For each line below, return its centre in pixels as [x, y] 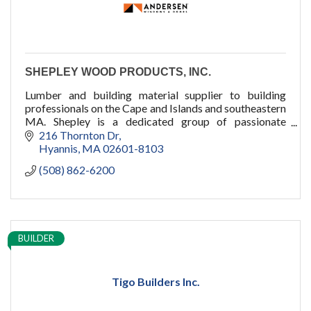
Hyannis [58, 148]
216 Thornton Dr [79, 135]
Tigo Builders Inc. [155, 281]
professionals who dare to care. [99, 135]
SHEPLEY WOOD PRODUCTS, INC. [118, 72]
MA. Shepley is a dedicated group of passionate [155, 121]
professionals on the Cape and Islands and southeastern [155, 108]
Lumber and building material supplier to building [155, 95]
